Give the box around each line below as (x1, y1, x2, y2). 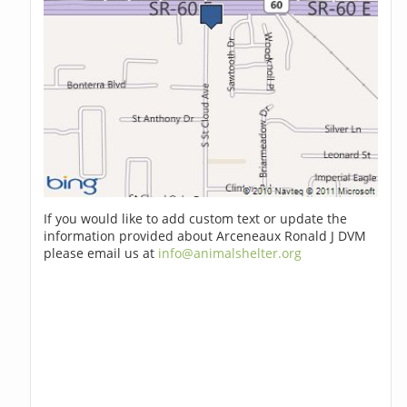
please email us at (44, 244, 159, 263)
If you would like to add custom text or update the (44, 210, 348, 228)
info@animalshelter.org (158, 244, 303, 263)
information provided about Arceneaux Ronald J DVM (44, 227, 367, 245)
